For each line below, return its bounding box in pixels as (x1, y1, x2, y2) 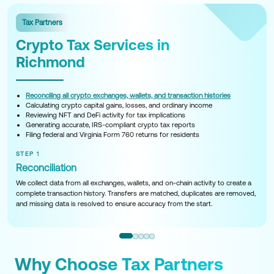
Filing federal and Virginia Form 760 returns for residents (26, 130, 199, 139)
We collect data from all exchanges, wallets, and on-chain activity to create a (16, 179, 251, 187)
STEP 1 (16, 150, 40, 158)
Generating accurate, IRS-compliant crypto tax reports (26, 120, 195, 129)
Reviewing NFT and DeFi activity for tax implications (26, 111, 185, 119)
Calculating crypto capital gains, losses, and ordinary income (26, 101, 212, 109)
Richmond (16, 54, 85, 71)
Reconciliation (16, 162, 76, 174)
